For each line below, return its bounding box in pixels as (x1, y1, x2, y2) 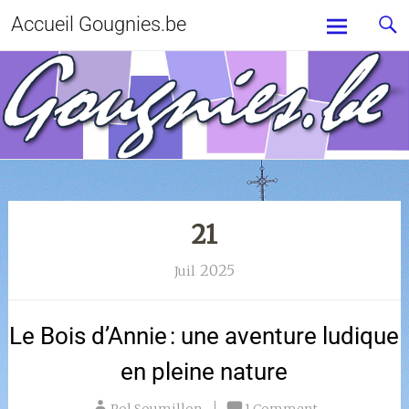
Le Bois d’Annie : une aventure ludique (9, 322, 400, 351)
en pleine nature (121, 358, 288, 386)
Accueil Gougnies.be (11, 13, 186, 36)
